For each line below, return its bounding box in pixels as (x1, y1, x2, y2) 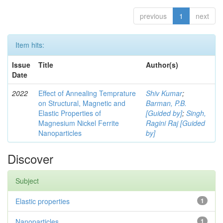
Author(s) (146, 59, 178, 70)
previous (140, 10, 167, 21)
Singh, (186, 108, 206, 118)
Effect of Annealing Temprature (38, 88, 136, 98)
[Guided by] (146, 108, 182, 118)
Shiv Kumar (146, 88, 182, 98)
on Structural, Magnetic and (38, 98, 125, 108)
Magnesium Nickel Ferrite (38, 117, 119, 128)
